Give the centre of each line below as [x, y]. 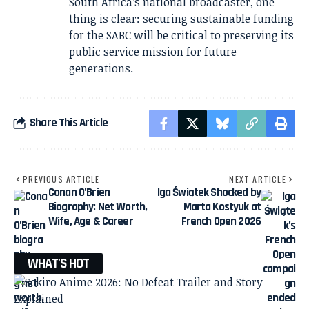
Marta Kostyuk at [222, 207]
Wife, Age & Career [91, 221]
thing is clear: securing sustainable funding [181, 18]
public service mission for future [153, 51]
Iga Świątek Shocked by [209, 192]
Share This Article [69, 123]
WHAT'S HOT [58, 263]
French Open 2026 [221, 221]
